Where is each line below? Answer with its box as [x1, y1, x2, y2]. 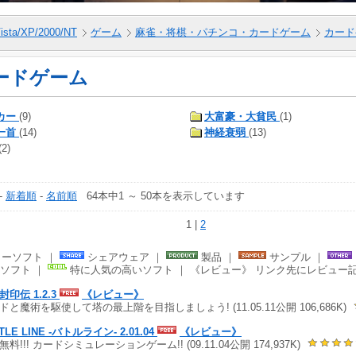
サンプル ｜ [266, 250, 327, 263]
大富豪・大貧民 [204, 110, 277, 122]
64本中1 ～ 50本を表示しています [77, 189, 245, 202]
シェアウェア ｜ [84, 250, 166, 263]
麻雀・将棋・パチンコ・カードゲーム [135, 25, 311, 38]
